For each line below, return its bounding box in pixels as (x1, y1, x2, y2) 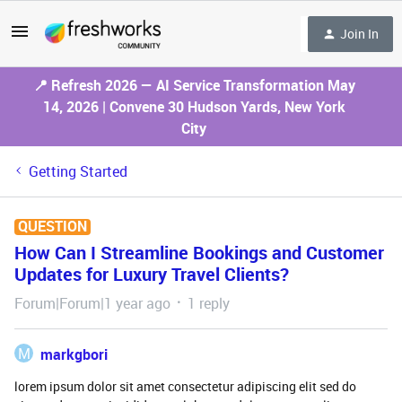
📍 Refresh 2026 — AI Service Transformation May (32, 75, 355, 95)
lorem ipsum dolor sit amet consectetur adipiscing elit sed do (14, 378, 356, 395)
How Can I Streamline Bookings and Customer (14, 240, 384, 265)
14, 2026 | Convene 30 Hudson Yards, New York (42, 97, 345, 117)
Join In (340, 24, 379, 42)
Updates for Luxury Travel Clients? (14, 262, 289, 286)
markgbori (40, 345, 108, 364)
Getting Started (29, 162, 127, 181)
